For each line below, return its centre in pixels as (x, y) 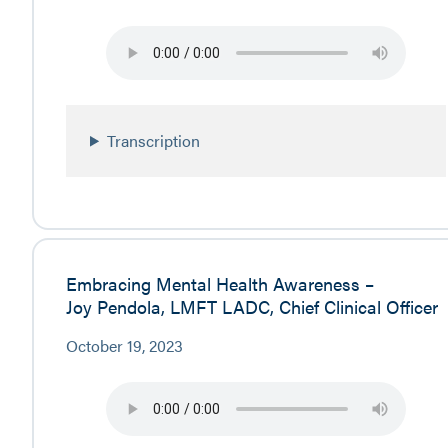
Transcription (154, 140)
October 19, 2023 (124, 346)
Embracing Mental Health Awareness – (220, 283)
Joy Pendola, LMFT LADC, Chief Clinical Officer (252, 306)
